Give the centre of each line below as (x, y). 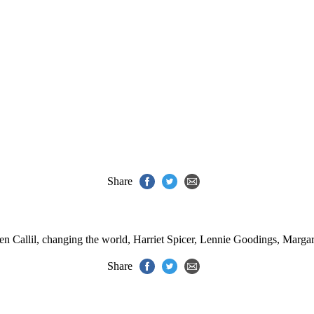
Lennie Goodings (238, 239)
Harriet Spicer (164, 239)
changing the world (85, 239)
